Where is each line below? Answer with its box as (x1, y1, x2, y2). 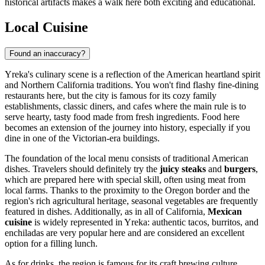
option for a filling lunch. (5, 238, 98, 249)
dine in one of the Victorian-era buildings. (5, 133, 160, 144)
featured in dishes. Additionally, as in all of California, (5, 206, 208, 217)
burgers (224, 164, 256, 174)
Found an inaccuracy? (9, 49, 85, 59)
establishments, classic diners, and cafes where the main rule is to (5, 101, 246, 112)
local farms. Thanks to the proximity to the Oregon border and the (5, 185, 250, 196)
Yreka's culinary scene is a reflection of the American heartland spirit (5, 69, 260, 80)
